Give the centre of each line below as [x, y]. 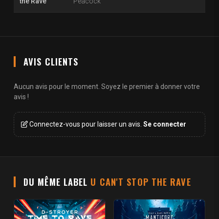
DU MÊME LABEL [57, 182]
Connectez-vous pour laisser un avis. [86, 124]
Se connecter [165, 124]
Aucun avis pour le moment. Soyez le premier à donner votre [107, 87]
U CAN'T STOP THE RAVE [141, 182]
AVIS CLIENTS [51, 62]
